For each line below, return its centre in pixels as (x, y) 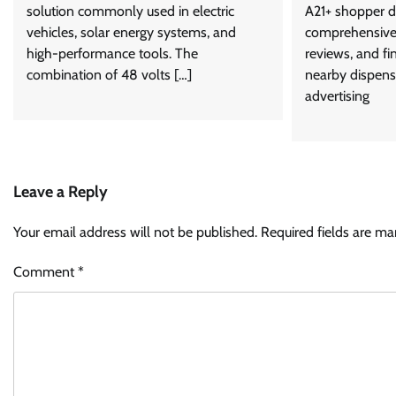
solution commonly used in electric (130, 11)
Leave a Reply (61, 192)
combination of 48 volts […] (109, 75)
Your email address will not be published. (135, 232)
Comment (46, 272)
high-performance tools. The (112, 54)
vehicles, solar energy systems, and (131, 33)
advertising (337, 96)
